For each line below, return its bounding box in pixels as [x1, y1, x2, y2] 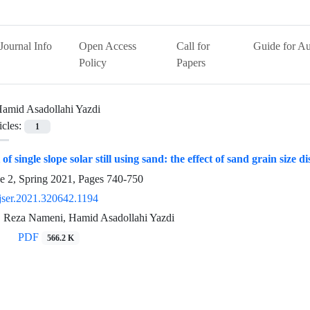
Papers [176, 56, 206, 69]
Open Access [79, 39, 137, 53]
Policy [79, 56, 107, 69]
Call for [176, 39, 210, 53]
